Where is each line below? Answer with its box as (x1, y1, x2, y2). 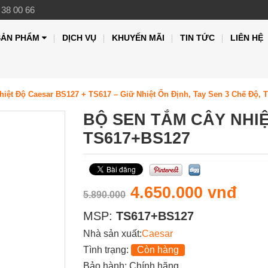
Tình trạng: (83, 244, 131, 255)
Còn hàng (137, 244, 179, 255)
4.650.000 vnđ (130, 183, 237, 202)
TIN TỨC (180, 33, 215, 42)
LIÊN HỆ (230, 33, 264, 42)
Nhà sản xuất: (83, 228, 142, 239)
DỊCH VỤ (62, 33, 97, 42)
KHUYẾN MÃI (112, 33, 165, 42)
